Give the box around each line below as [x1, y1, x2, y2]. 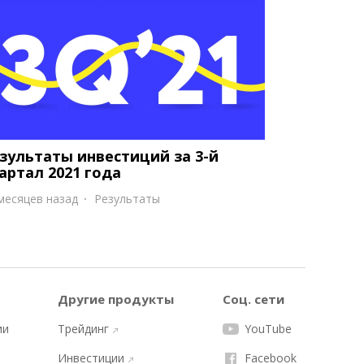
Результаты [94, 191, 160, 206]
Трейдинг [58, 321, 109, 336]
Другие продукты [58, 291, 174, 307]
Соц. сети [223, 291, 284, 307]
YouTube [245, 321, 292, 336]
